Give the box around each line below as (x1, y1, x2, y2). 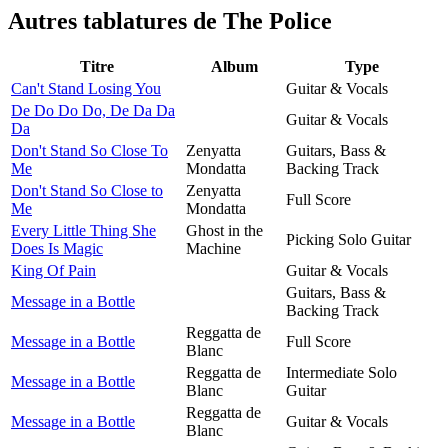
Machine (186, 239, 241, 257)
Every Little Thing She (11, 221, 156, 239)
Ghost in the (186, 221, 263, 239)
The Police (223, 7, 332, 34)
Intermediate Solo (286, 363, 397, 381)
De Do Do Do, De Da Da (11, 101, 175, 119)
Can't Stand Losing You (11, 79, 161, 97)
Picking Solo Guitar (286, 230, 411, 248)
